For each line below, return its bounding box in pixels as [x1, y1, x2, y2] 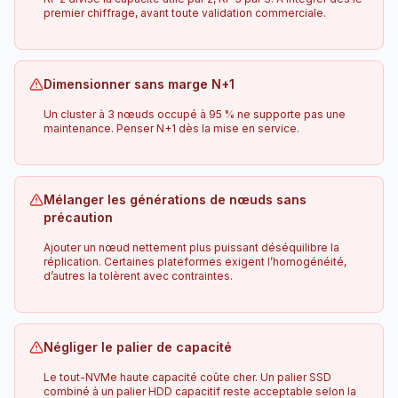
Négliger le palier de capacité [44, 338, 232, 354]
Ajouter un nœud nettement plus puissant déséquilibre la [44, 240, 339, 254]
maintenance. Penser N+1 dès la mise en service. [44, 121, 299, 135]
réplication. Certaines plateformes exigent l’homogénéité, [44, 254, 346, 268]
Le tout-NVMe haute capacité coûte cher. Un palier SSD [44, 370, 331, 384]
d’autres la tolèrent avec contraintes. [44, 268, 233, 283]
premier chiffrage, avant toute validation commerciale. [44, 5, 326, 20]
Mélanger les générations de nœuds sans [44, 191, 306, 207]
